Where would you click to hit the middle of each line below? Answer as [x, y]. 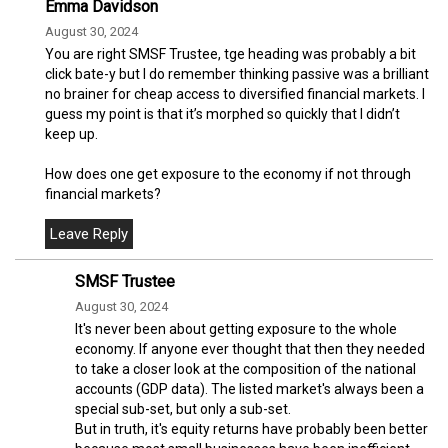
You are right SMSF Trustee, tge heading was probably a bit [230, 53]
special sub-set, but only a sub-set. [183, 408]
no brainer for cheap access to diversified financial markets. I [235, 93]
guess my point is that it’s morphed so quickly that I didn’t [222, 113]
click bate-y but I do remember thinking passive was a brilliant [237, 73]
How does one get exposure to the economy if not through [228, 173]
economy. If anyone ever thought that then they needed [250, 348]
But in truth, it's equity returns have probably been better [251, 428]
